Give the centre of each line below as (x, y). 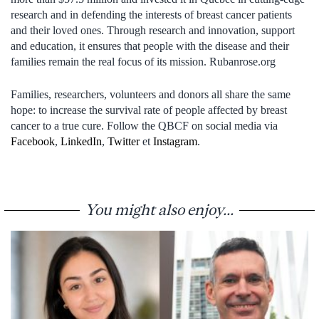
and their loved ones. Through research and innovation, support (153, 30)
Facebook (33, 141)
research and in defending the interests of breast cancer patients (151, 14)
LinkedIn (81, 141)
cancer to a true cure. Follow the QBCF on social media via (144, 125)
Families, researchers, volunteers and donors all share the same (151, 94)
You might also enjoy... (159, 209)
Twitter (125, 141)
